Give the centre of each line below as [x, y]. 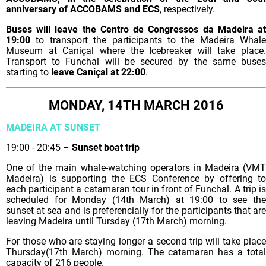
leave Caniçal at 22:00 [98, 72]
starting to [28, 72]
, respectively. [189, 9]
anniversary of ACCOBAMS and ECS [83, 9]
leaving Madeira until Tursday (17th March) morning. [116, 221]
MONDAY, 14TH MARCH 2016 [136, 105]
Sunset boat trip [107, 147]
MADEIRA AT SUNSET [53, 127]
